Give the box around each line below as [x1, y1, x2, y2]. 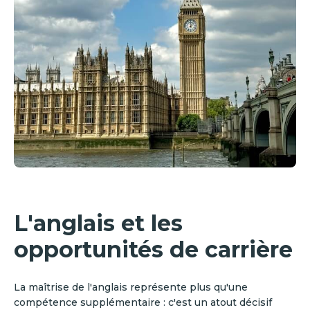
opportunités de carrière [14, 235, 293, 263]
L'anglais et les [14, 209, 183, 237]
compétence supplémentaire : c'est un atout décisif [14, 295, 272, 309]
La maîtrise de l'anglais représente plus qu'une [14, 280, 248, 293]
